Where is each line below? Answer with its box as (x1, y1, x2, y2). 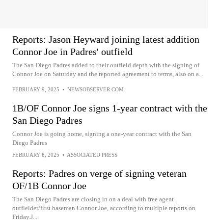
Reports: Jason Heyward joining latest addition (12, 34, 199, 45)
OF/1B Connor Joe (12, 180, 86, 191)
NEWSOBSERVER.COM (67, 86, 124, 92)
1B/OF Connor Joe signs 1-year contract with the (12, 103, 207, 113)
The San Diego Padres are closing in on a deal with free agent (12, 195, 174, 203)
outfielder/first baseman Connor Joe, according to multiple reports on (12, 204, 195, 212)
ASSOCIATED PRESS (67, 152, 117, 158)
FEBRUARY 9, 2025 (12, 86, 59, 92)
